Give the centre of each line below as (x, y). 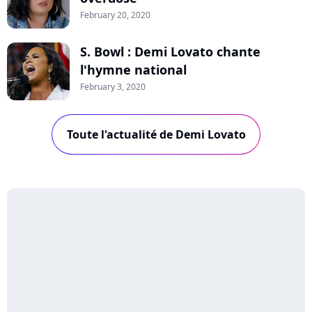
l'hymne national (133, 70)
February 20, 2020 (115, 15)
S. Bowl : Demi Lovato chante (170, 52)
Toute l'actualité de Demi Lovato (156, 135)
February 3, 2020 (113, 87)
